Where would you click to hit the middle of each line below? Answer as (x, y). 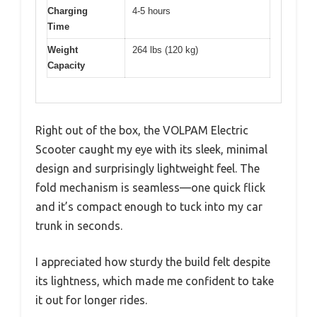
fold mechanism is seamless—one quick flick (150, 187)
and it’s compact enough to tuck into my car (149, 206)
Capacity (66, 66)
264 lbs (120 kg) (165, 50)
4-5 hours (151, 11)
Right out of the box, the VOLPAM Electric (142, 130)
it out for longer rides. (91, 300)
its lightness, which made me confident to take (155, 281)
